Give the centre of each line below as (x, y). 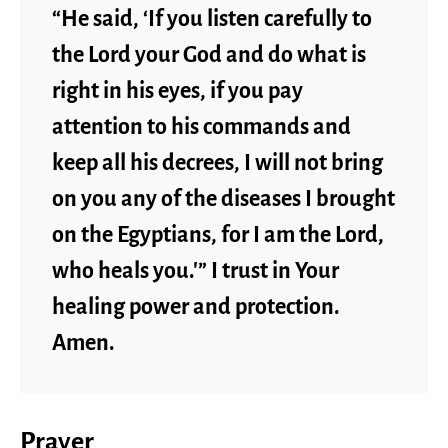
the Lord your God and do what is (209, 54)
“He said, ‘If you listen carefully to (212, 18)
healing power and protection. (196, 306)
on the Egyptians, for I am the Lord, (218, 234)
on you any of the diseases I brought (223, 198)
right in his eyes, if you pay (177, 90)
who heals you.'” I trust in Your (195, 270)
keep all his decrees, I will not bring (217, 162)
